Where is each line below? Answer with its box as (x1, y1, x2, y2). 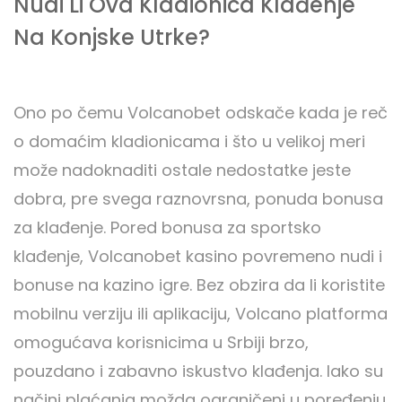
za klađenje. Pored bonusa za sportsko (13, 216, 321, 240)
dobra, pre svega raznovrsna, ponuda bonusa (13, 188, 383, 211)
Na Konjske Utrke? (13, 22, 210, 53)
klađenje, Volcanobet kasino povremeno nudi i (13, 245, 382, 268)
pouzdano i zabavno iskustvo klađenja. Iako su (13, 360, 383, 383)
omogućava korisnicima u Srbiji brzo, (13, 331, 309, 354)
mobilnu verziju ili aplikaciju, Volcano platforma (13, 302, 388, 326)
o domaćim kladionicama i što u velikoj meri (13, 130, 365, 153)
